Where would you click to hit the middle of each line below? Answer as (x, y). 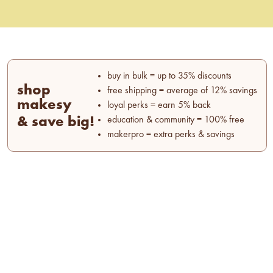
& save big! (56, 121)
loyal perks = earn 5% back (159, 105)
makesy (44, 104)
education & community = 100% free (176, 120)
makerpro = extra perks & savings (171, 134)
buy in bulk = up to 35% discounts (169, 76)
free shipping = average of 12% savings (182, 90)
